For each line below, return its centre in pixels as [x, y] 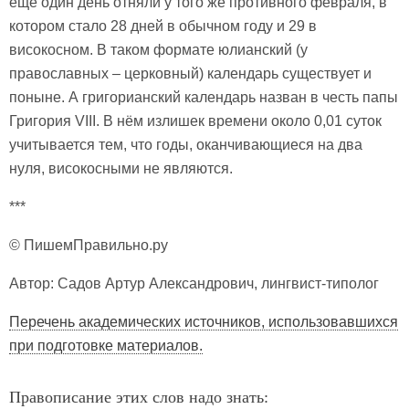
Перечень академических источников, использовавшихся [204, 321]
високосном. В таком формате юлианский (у [158, 49]
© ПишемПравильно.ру [89, 245]
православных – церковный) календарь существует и [190, 73]
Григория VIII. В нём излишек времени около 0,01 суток [195, 121]
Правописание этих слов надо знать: [139, 397]
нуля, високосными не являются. [121, 168]
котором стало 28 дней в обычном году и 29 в [163, 26]
